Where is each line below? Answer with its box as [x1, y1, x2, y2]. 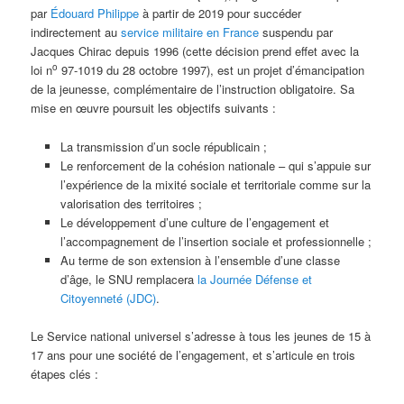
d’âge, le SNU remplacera [60, 270, 194, 288]
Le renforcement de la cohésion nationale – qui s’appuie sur [60, 156, 371, 174]
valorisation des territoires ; [60, 194, 202, 212]
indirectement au [31, 23, 122, 41]
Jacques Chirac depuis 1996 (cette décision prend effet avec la [31, 42, 360, 60]
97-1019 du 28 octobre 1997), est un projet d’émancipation [58, 61, 365, 79]
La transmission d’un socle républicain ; [60, 137, 267, 155]
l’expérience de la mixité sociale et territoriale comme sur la [60, 175, 371, 193]
